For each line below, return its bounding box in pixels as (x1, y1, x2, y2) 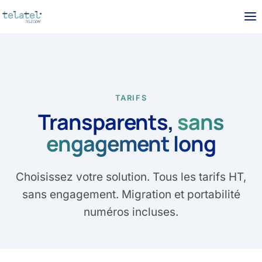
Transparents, (38, 108, 178, 136)
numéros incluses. (84, 205, 178, 219)
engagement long (46, 129, 216, 158)
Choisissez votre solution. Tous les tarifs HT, (16, 170, 246, 184)
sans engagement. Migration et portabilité (22, 188, 240, 201)
